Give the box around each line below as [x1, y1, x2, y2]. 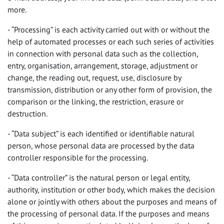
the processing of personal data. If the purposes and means [7, 208, 209, 218]
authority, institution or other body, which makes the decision [7, 184, 215, 194]
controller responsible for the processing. [7, 152, 148, 162]
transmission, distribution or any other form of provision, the [7, 84, 212, 94]
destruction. [7, 108, 47, 118]
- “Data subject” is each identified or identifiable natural [7, 128, 194, 138]
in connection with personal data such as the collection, [7, 48, 198, 58]
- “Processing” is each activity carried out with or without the [7, 24, 209, 34]
